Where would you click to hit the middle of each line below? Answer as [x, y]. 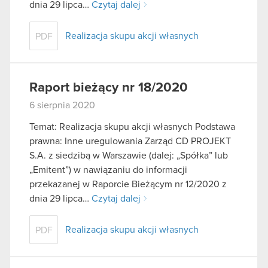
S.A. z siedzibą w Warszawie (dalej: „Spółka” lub [129, 155]
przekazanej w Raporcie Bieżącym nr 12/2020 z [128, 184]
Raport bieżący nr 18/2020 [109, 88]
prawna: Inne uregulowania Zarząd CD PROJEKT [130, 141]
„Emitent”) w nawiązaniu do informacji [108, 170]
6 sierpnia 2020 [62, 105]
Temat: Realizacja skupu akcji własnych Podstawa [132, 127]
